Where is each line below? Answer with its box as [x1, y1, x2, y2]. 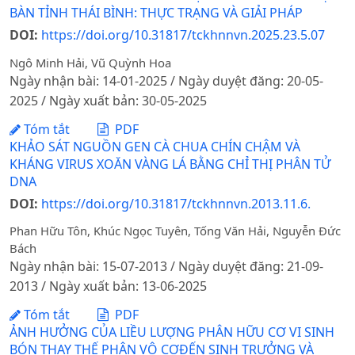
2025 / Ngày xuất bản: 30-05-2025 [10, 92, 207, 110]
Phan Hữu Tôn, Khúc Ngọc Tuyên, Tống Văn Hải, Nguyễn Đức [10, 223, 341, 239]
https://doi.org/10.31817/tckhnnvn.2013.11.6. [41, 194, 311, 212]
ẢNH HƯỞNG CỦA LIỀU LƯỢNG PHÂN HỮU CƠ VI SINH [10, 323, 334, 341]
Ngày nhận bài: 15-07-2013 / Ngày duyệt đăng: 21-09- [10, 258, 323, 276]
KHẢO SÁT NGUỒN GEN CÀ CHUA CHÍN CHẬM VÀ [10, 137, 300, 155]
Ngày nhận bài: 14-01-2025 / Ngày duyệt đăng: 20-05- [10, 72, 323, 90]
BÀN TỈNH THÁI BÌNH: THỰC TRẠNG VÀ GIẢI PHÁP [10, 4, 303, 22]
